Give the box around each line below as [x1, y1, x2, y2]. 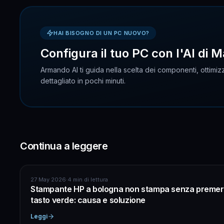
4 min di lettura [67, 175, 108, 183]
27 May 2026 [30, 175, 66, 183]
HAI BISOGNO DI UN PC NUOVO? [53, 29, 149, 36]
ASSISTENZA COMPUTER [31, 173, 101, 180]
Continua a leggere [20, 139, 107, 152]
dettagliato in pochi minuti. [40, 76, 125, 85]
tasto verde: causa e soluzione [30, 194, 146, 205]
